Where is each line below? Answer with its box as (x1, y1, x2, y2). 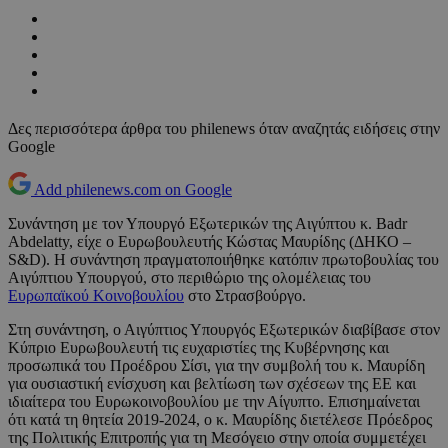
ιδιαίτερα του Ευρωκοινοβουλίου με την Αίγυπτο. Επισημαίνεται (8, 393, 420, 411)
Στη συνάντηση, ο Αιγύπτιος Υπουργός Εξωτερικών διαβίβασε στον (8, 321, 440, 339)
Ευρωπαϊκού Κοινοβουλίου (8, 287, 184, 305)
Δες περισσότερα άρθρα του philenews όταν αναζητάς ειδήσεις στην (8, 120, 440, 138)
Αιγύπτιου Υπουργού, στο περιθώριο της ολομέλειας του (8, 269, 371, 287)
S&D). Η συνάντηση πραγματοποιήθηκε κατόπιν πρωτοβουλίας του (8, 251, 439, 269)
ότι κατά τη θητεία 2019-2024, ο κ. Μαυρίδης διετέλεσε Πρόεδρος (8, 411, 432, 429)
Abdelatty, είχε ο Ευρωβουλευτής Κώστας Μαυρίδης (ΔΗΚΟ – (8, 233, 411, 251)
